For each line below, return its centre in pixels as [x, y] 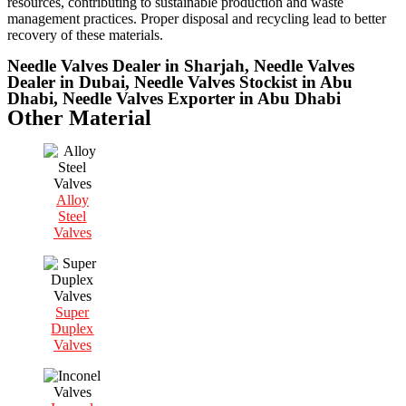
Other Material [79, 118]
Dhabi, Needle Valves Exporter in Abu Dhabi [174, 99]
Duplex [72, 329]
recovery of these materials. [85, 35]
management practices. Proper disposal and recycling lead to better [197, 19]
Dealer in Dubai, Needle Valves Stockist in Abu [180, 82]
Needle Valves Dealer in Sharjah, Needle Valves [181, 66]
